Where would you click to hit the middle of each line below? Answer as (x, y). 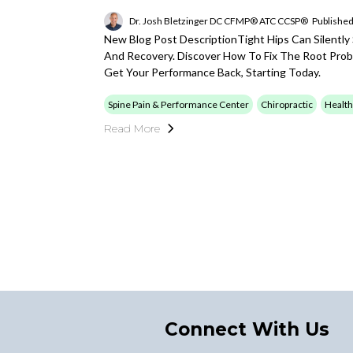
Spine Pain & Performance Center (178, 104)
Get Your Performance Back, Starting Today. (212, 72)
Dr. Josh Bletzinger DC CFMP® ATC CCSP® (219, 21)
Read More (132, 128)
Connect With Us (247, 329)
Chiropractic (287, 104)
